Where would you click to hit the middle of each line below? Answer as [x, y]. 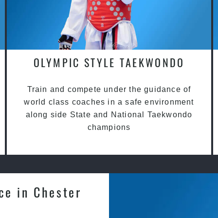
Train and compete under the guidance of [109, 90]
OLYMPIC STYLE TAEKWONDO [109, 63]
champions [109, 127]
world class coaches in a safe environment [109, 102]
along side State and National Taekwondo [109, 115]
